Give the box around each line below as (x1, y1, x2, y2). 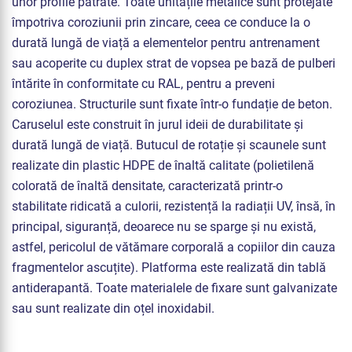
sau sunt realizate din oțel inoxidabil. (12, 301, 214, 317)
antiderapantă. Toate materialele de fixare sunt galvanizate (12, 280, 337, 296)
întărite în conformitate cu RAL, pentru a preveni (12, 76, 275, 92)
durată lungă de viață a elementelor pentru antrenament (12, 35, 320, 51)
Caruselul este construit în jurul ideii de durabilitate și (12, 117, 303, 133)
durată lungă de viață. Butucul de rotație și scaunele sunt (12, 137, 326, 153)
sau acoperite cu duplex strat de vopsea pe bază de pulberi (12, 56, 335, 71)
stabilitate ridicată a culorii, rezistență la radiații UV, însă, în (12, 199, 335, 214)
